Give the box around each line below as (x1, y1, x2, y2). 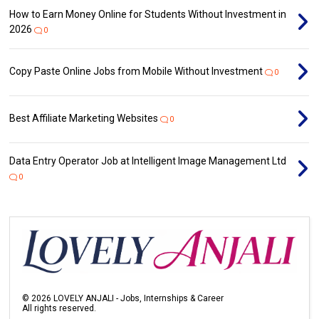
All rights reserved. (22, 303, 97, 313)
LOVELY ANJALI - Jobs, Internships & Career (51, 293, 224, 303)
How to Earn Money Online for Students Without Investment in (9, 8, 287, 20)
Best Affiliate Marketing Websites (9, 112, 159, 124)
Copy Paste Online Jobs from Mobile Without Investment (9, 65, 263, 77)
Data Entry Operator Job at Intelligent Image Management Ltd (9, 155, 287, 167)
